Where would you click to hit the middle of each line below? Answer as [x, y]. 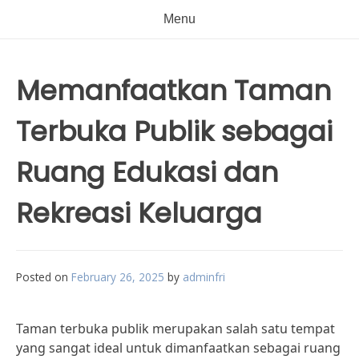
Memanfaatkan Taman [173, 91]
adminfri [204, 277]
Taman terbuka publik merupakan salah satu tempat [175, 329]
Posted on [44, 277]
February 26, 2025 [118, 277]
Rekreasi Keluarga [139, 213]
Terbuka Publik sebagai [174, 131]
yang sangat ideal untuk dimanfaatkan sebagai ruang [178, 348]
